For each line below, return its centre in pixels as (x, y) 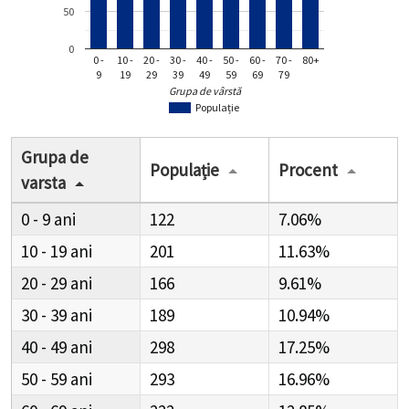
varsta (43, 182)
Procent (308, 169)
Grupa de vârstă (205, 91)
